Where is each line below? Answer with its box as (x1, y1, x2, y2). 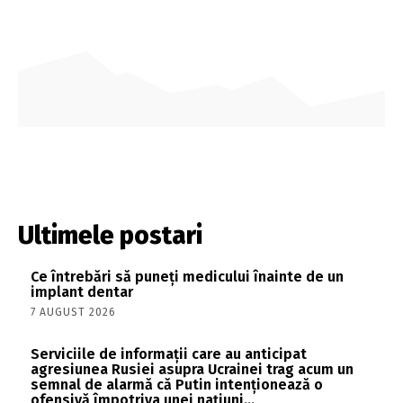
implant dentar (31, 282, 133, 300)
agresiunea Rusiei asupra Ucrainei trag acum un (31, 361, 354, 379)
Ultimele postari (18, 219, 202, 250)
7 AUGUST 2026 (31, 305, 116, 318)
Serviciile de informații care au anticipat (31, 345, 307, 363)
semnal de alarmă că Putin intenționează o (31, 376, 323, 394)
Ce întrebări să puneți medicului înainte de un (31, 267, 344, 285)
